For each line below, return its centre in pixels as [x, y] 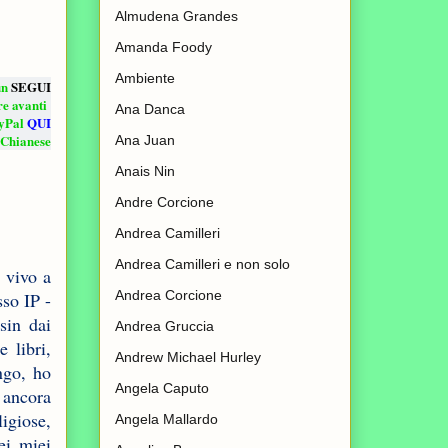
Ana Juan [145, 140]
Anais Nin [145, 171]
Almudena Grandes [176, 16]
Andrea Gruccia [164, 326]
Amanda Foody [163, 47]
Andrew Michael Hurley [188, 357]
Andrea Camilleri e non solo [202, 264]
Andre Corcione [164, 202]
